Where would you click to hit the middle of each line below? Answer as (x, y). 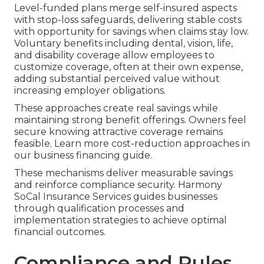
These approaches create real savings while (116, 108)
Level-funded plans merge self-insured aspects (126, 8)
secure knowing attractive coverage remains (118, 132)
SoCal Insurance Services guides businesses (116, 197)
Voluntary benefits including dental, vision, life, (123, 44)
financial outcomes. (60, 232)
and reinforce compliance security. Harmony (118, 185)
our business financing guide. (83, 156)
